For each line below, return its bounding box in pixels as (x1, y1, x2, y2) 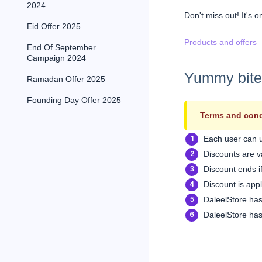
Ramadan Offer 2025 (27, 75, 105, 84)
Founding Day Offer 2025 (27, 96, 121, 105)
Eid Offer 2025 (27, 22, 81, 31)
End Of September (27, 43, 96, 52)
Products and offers (184, 37, 257, 47)
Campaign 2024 (27, 54, 86, 63)
